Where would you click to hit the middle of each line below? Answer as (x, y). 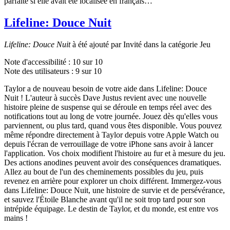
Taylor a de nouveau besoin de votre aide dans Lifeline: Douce (106, 88)
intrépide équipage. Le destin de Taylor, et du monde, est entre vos (111, 208)
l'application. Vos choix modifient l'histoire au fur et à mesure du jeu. (115, 153)
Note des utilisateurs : (40, 71)
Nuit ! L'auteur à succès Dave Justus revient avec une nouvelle (105, 98)
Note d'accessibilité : (38, 62)
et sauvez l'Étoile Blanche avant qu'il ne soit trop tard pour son (105, 199)
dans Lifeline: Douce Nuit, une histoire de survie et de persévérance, (114, 190)
